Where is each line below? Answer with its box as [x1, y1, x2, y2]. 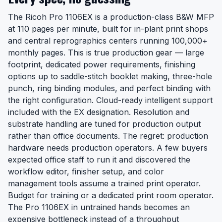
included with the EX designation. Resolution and [8, 107, 189, 117]
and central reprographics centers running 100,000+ [8, 36, 208, 46]
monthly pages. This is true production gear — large [8, 48, 204, 57]
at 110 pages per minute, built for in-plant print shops [8, 24, 208, 34]
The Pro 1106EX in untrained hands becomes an [8, 202, 190, 212]
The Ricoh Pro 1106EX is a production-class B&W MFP [8, 12, 214, 22]
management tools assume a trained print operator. [8, 178, 201, 188]
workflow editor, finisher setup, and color [8, 166, 164, 176]
